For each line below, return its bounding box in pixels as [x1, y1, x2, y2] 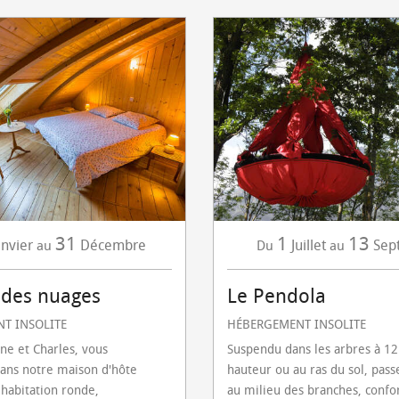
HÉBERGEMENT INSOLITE [227, 317, 366, 332]
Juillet [290, 237, 326, 254]
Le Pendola [227, 285, 326, 308]
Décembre [79, 237, 146, 254]
